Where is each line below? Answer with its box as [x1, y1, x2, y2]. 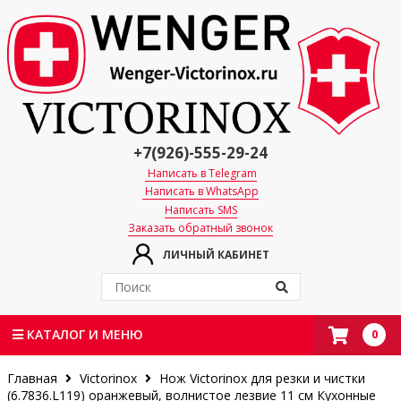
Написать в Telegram [144, 165, 257, 181]
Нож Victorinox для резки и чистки [159, 370, 365, 388]
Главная [7, 370, 61, 388]
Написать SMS [164, 201, 237, 218]
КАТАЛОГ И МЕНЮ [23, 326, 143, 344]
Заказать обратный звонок [128, 220, 273, 236]
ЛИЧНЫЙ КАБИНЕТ [162, 247, 269, 263]
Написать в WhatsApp [142, 183, 259, 200]
